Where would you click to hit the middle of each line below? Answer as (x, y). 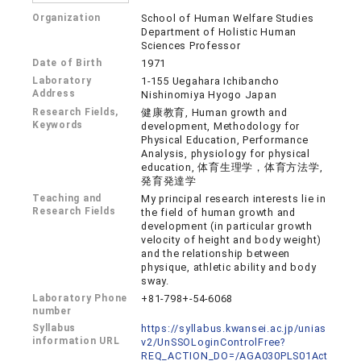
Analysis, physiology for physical (226, 154)
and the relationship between (216, 253)
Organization (67, 18)
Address (54, 93)
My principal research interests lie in (234, 199)
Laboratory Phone (80, 298)
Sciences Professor (191, 46)
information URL (76, 341)
